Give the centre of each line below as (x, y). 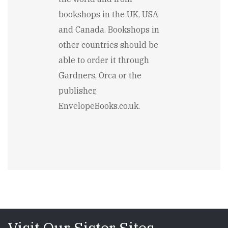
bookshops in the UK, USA (108, 15)
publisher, (78, 91)
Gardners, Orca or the (100, 76)
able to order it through (104, 60)
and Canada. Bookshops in (109, 30)
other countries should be (108, 45)
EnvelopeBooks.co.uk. (99, 106)
